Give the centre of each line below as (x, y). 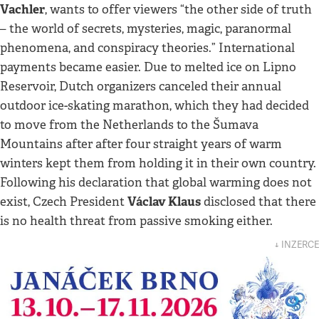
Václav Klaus (164, 201)
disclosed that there (258, 202)
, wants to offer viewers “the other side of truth (178, 9)
